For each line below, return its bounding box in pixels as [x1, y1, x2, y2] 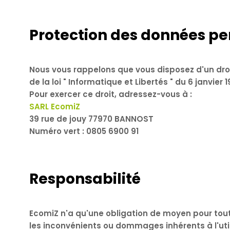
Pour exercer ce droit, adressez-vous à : [29, 88, 194, 100]
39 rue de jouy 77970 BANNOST [29, 113, 154, 124]
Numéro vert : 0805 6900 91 [29, 125, 139, 137]
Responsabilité [29, 168, 141, 189]
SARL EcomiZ [29, 101, 80, 112]
